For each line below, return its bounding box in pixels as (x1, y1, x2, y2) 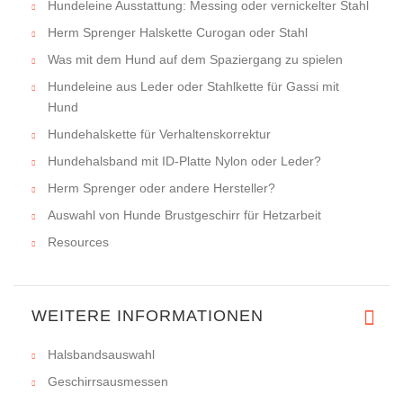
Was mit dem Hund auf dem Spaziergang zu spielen (48, 52, 343, 67)
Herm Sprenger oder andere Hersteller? (48, 181, 275, 196)
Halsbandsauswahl (48, 347, 155, 363)
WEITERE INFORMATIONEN (31, 307, 264, 326)
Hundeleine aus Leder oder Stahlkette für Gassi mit (48, 79, 339, 94)
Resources (48, 235, 109, 250)
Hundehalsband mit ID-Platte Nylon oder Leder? (48, 154, 321, 169)
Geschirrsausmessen (48, 374, 168, 390)
